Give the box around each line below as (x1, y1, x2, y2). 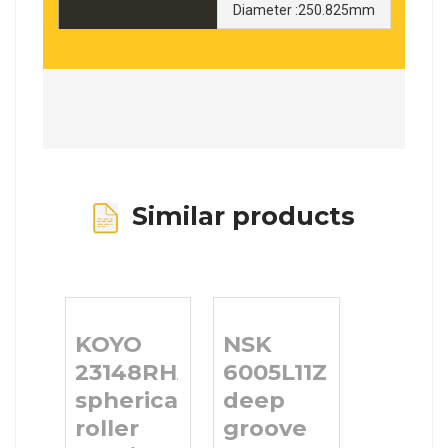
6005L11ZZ (222, 358, 344, 387)
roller (74, 414, 139, 443)
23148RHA (74, 358, 194, 387)
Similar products (118, 199, 355, 231)
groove (222, 414, 307, 443)
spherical (74, 386, 185, 415)
